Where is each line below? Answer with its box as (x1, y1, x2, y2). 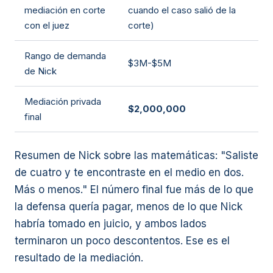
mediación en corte (24, 4, 105, 16)
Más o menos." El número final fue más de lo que (15, 183, 253, 196)
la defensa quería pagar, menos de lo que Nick (15, 200, 243, 213)
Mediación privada (24, 96, 101, 107)
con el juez (24, 19, 69, 31)
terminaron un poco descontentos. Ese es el (15, 235, 230, 247)
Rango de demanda (24, 50, 106, 62)
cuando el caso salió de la (128, 4, 236, 16)
